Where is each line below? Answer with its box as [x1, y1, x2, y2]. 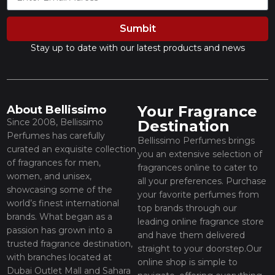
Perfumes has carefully [7, 130, 106, 141]
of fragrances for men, [7, 157, 101, 168]
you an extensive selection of [137, 149, 262, 160]
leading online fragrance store [137, 216, 264, 227]
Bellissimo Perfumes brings [137, 135, 255, 146]
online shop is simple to [137, 257, 238, 268]
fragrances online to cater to [137, 162, 258, 173]
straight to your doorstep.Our [137, 243, 262, 254]
